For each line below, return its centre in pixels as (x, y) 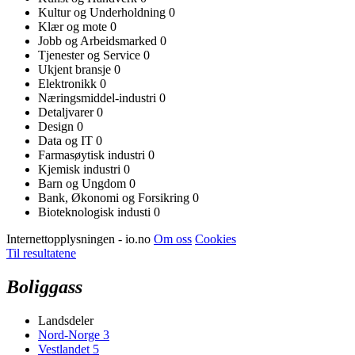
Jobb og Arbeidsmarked (99, 40)
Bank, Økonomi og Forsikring (115, 197)
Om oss (173, 239)
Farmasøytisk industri (93, 155)
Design (57, 126)
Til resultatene (41, 253)
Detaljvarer (67, 112)
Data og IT (67, 140)
